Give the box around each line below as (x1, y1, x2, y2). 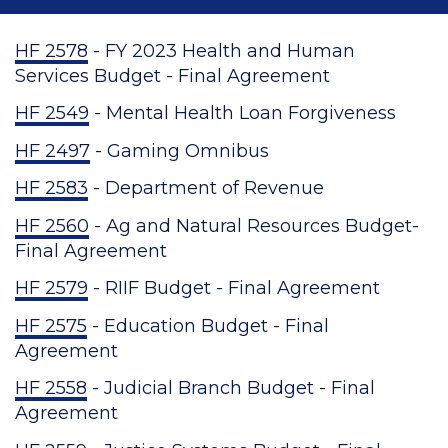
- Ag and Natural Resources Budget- (89, 214, 419, 237)
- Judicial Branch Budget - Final (87, 377, 375, 399)
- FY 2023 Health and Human (88, 39, 355, 62)
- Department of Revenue (88, 177, 324, 199)
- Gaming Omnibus (90, 139, 269, 162)
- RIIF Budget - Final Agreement (88, 277, 380, 299)
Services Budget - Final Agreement (15, 64, 335, 87)
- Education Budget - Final (87, 314, 329, 337)
